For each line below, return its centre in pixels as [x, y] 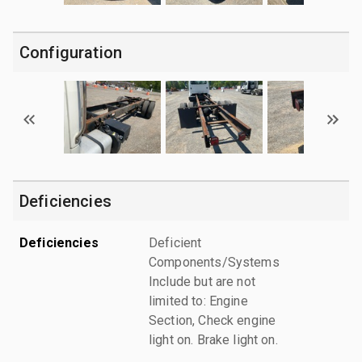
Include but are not [202, 281]
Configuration [71, 52]
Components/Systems [214, 262]
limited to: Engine [198, 301]
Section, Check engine [213, 320]
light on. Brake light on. [213, 339]
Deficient [175, 242]
